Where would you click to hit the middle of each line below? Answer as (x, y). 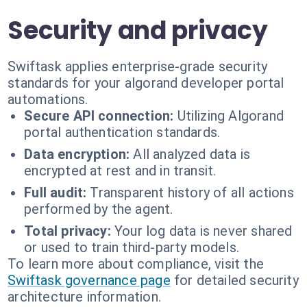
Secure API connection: (99, 116)
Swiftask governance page (89, 280)
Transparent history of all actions (192, 193)
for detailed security (236, 280)
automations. (48, 99)
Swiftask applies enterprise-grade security (138, 66)
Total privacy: (67, 231)
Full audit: (56, 193)
